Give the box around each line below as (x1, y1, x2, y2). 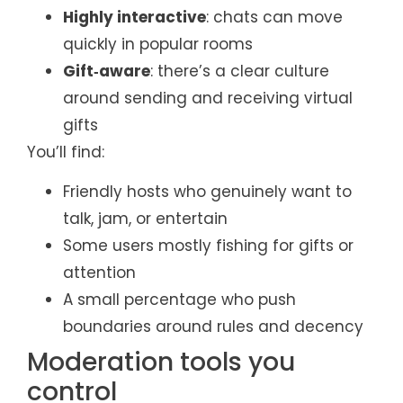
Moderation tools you (27, 345, 295, 381)
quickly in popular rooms (63, 32, 253, 55)
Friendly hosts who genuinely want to (63, 181, 352, 203)
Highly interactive (63, 5, 206, 28)
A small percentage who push (63, 289, 296, 311)
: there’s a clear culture (150, 59, 329, 82)
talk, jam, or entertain (63, 208, 228, 230)
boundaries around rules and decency (63, 316, 363, 338)
